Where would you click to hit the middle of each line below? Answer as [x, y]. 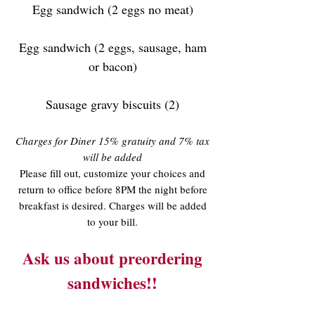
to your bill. [112, 221]
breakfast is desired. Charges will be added [112, 205]
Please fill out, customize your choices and [112, 173]
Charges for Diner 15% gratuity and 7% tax [112, 141]
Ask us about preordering [112, 258]
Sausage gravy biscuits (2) [112, 104]
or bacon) [112, 66]
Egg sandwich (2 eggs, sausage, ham [112, 47]
